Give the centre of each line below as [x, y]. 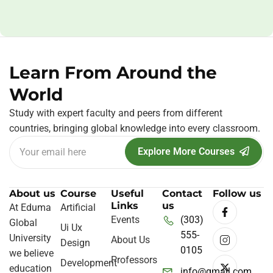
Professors [134, 260]
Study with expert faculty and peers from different [116, 113]
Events [126, 220]
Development [88, 263]
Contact [182, 194]
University [30, 238]
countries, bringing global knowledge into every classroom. [135, 129]
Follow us [237, 194]
